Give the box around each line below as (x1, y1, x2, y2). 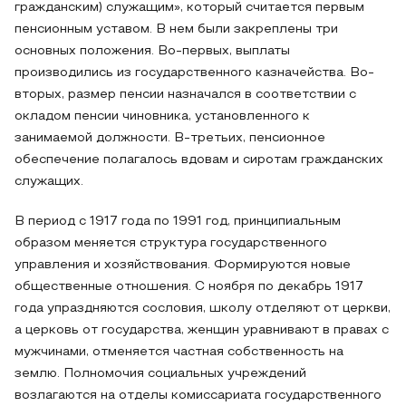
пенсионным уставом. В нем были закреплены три (14, 24, 338, 35)
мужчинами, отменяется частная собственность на (14, 346, 343, 358)
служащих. (14, 176, 83, 188)
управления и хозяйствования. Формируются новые (14, 259, 351, 271)
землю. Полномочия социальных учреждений (14, 368, 306, 380)
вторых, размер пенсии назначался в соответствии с (14, 89, 356, 101)
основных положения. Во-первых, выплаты (14, 45, 290, 57)
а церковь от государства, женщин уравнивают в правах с (14, 324, 389, 336)
